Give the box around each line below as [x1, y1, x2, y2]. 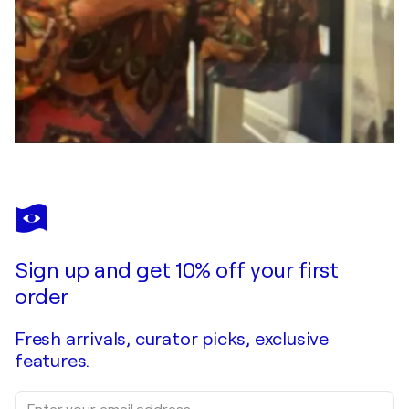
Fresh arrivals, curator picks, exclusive [15, 329, 329, 351]
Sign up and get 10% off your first [15, 257, 338, 284]
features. [15, 351, 90, 372]
